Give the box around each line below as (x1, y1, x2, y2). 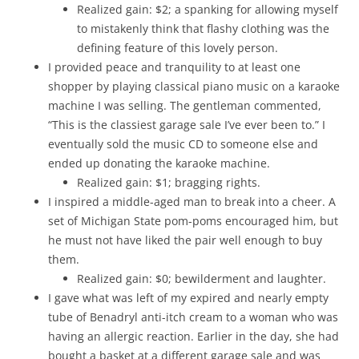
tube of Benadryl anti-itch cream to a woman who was (48, 309, 338, 325)
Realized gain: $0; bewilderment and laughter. (77, 271, 326, 286)
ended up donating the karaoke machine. (48, 155, 270, 171)
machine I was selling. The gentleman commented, (48, 98, 321, 113)
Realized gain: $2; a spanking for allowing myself (77, 2, 338, 17)
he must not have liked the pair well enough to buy (48, 232, 322, 248)
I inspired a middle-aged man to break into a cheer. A (48, 194, 336, 209)
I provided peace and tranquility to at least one (48, 59, 301, 75)
